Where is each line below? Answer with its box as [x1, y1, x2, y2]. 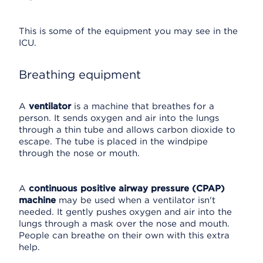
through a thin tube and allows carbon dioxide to [19, 124, 235, 135]
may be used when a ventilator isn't [59, 195, 215, 205]
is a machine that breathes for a [71, 101, 214, 112]
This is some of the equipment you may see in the [19, 26, 238, 36]
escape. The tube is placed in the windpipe [19, 136, 208, 147]
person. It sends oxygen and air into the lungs [19, 113, 219, 123]
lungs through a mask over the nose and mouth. [19, 218, 230, 229]
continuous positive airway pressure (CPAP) [29, 183, 225, 194]
